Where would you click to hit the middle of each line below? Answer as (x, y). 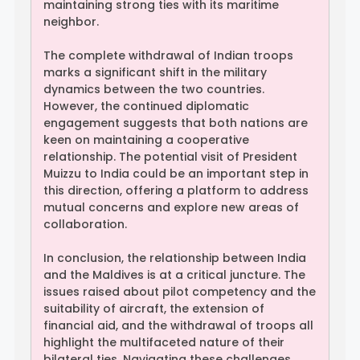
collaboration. (85, 224)
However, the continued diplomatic (146, 106)
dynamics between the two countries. (154, 89)
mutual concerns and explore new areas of (171, 207)
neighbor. (71, 21)
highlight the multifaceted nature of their (164, 342)
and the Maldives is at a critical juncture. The (174, 274)
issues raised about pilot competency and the (180, 291)
